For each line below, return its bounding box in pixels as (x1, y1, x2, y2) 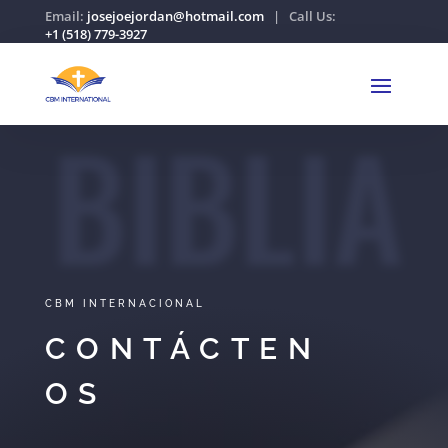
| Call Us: (263, 7, 336, 25)
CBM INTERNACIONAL (44, 297, 205, 309)
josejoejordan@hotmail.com (86, 7, 264, 25)
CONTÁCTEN (44, 330, 322, 366)
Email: (44, 7, 87, 25)
